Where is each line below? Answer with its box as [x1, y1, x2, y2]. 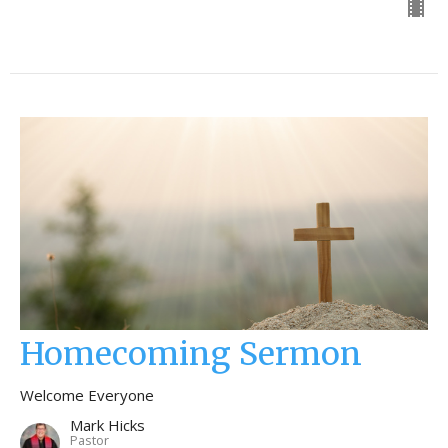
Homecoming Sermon [20, 333, 362, 374]
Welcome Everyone [20, 384, 154, 405]
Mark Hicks [70, 414, 145, 435]
